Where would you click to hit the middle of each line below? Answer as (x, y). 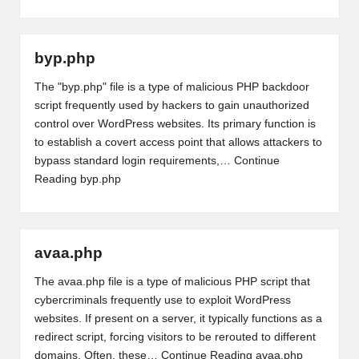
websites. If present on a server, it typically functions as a (178, 318)
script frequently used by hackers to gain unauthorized (171, 105)
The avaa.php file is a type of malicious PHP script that (172, 281)
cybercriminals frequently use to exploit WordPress (162, 300)
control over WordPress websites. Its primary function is (175, 123)
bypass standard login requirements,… (134, 160)
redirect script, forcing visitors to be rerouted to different (175, 337)
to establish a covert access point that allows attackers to (178, 142)
